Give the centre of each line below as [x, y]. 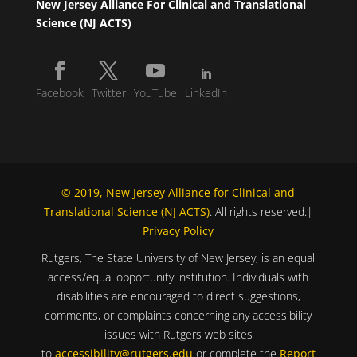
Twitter [108, 93]
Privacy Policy [178, 230]
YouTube [155, 93]
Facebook [59, 93]
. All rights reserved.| [261, 211]
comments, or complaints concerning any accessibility [178, 315]
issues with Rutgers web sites [178, 334]
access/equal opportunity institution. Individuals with [178, 277]
